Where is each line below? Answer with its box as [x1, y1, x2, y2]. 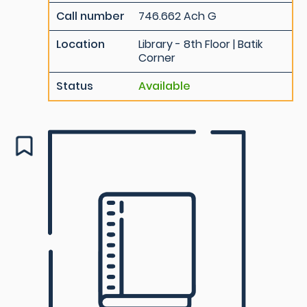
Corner [138, 50, 175, 66]
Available [138, 78, 191, 94]
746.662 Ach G [138, 8, 217, 24]
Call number [56, 8, 125, 24]
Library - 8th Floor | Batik [138, 36, 262, 52]
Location [56, 36, 105, 52]
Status [56, 78, 93, 94]
